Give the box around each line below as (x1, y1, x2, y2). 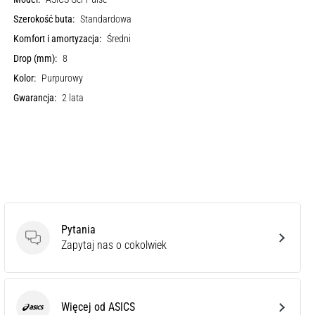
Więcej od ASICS (61, 300, 135, 314)
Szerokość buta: (13, 13, 75, 25)
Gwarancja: (13, 91, 57, 104)
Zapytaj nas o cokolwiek (61, 238, 167, 252)
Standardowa (80, 13, 132, 25)
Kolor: (13, 72, 37, 84)
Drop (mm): (13, 52, 58, 65)
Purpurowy (41, 72, 84, 84)
